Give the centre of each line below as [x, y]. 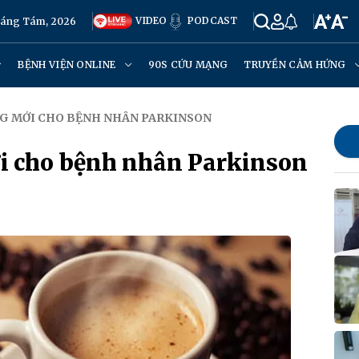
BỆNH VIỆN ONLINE [68, 65]
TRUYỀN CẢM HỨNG [296, 65]
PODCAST [211, 20]
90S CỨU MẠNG [188, 65]
